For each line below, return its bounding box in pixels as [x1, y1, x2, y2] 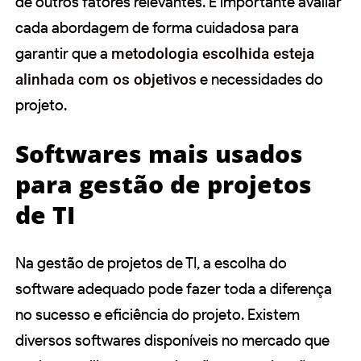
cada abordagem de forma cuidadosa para [15, 18, 299, 37]
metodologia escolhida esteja [111, 44, 314, 63]
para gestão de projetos [15, 167, 312, 201]
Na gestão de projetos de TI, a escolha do [15, 253, 287, 272]
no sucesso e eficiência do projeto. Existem [15, 305, 300, 324]
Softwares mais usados [15, 136, 303, 170]
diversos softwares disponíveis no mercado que [15, 330, 330, 350]
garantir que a [15, 44, 111, 63]
